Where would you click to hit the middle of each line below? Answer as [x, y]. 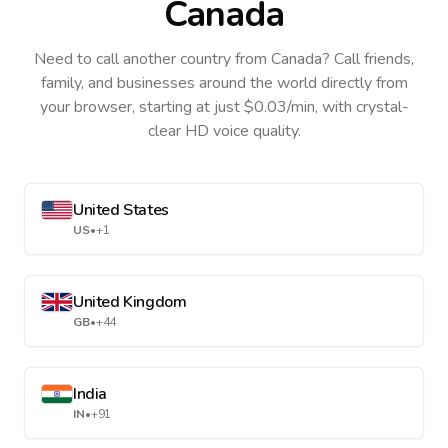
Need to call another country [132, 59]
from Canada [276, 59]
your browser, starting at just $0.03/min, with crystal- [224, 107]
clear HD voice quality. [224, 131]
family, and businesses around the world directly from [224, 83]
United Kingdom [130, 302]
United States [121, 210]
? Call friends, [368, 59]
